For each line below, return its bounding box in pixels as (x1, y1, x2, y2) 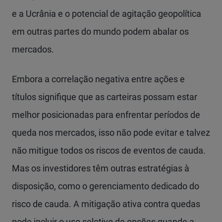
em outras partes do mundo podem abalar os (12, 26, 189, 37)
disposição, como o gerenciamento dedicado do (12, 181, 199, 191)
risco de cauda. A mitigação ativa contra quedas (12, 199, 200, 209)
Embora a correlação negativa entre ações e (12, 74, 185, 84)
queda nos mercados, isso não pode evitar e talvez (12, 127, 210, 138)
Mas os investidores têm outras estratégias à (12, 163, 189, 173)
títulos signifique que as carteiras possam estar (12, 92, 197, 102)
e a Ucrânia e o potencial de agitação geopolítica (12, 8, 201, 19)
